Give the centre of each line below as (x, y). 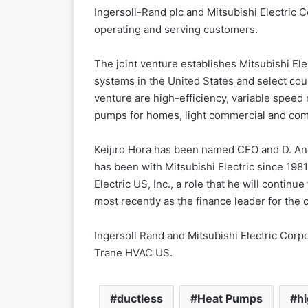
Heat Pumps (230, 299)
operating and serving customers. (176, 30)
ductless (140, 299)
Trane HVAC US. (133, 253)
